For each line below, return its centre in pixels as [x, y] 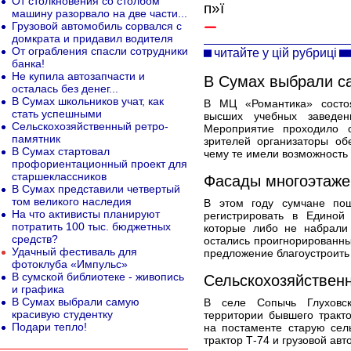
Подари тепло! [49, 327]
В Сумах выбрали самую [76, 302]
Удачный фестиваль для [74, 251]
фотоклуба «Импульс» [70, 264]
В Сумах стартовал [61, 151]
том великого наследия [72, 201]
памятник [36, 139]
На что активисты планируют [86, 214]
